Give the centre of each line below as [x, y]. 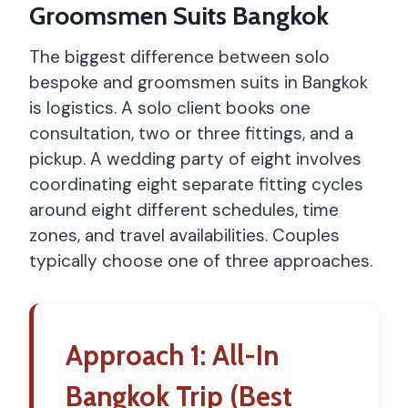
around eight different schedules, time [184, 210]
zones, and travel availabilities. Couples [184, 235]
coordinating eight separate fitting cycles [196, 184]
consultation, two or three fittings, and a [191, 133]
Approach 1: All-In [172, 356]
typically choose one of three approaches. [201, 261]
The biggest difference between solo [179, 57]
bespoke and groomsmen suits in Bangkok [199, 82]
